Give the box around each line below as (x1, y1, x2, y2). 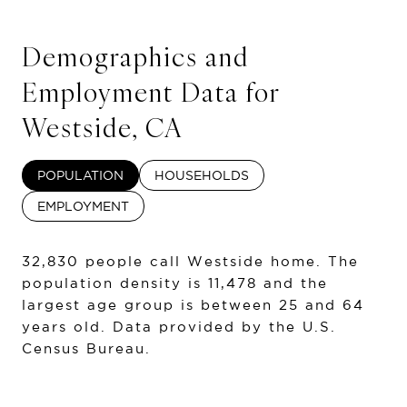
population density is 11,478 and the (22, 274, 328, 291)
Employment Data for (22, 74, 280, 109)
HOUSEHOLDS (154, 167, 249, 183)
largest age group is (22, 296, 201, 313)
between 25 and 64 (201, 296, 364, 313)
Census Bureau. (22, 340, 151, 356)
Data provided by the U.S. (106, 318, 336, 334)
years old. (22, 318, 106, 334)
